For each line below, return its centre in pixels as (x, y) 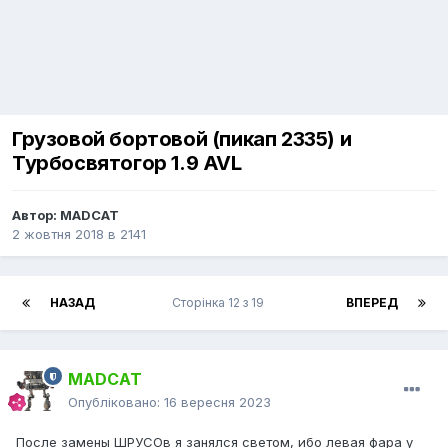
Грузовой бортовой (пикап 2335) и (182, 139)
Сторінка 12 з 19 (220, 303)
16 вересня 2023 (217, 402)
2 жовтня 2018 (58, 234)
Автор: (36, 215)
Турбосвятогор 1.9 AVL (127, 163)
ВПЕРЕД (372, 303)
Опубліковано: (116, 402)
